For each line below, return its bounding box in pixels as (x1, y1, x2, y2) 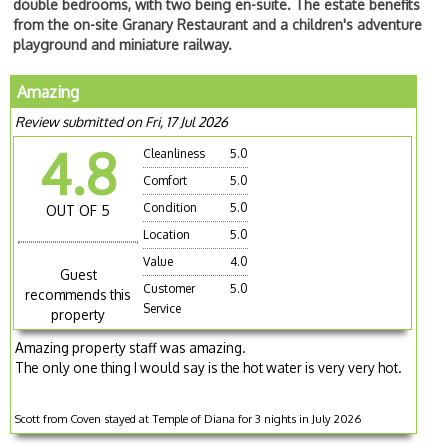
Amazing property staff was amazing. (15, 338, 247, 356)
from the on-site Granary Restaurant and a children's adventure (13, 15, 423, 33)
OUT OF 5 (46, 201, 111, 219)
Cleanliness (143, 145, 206, 161)
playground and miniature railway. (13, 35, 233, 53)
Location (143, 226, 191, 242)
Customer (143, 280, 196, 296)
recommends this (25, 285, 132, 303)
